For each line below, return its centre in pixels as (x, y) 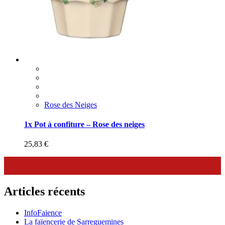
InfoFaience (43, 213)
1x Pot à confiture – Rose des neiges (84, 125)
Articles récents (44, 192)
